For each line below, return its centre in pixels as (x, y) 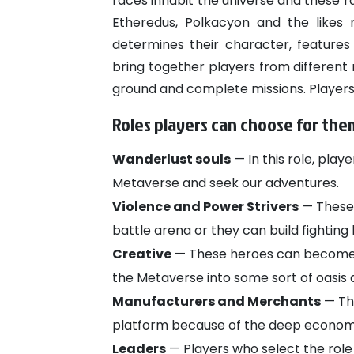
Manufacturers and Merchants (217, 302)
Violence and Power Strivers (205, 207)
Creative (142, 254)
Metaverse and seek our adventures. (227, 183)
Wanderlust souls (171, 160)
